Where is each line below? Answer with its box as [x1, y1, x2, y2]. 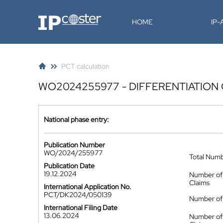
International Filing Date [44, 203, 117, 212]
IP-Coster [38, 13, 68, 22]
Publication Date [44, 161, 95, 170]
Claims [189, 178, 210, 187]
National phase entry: [44, 114, 109, 124]
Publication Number [44, 140, 105, 149]
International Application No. [44, 182, 131, 191]
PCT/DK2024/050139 [44, 190, 112, 199]
